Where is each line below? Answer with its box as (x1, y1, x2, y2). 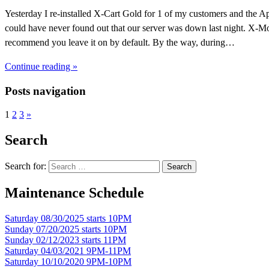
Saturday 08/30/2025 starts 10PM (5, 213, 131, 223)
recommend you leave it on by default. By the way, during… (5, 37, 235, 47)
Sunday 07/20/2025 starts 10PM (5, 223, 127, 234)
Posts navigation (5, 85, 86, 98)
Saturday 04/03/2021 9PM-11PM (5, 245, 131, 256)
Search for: (5, 161, 46, 171)
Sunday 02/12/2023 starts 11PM (5, 234, 126, 245)
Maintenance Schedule (5, 184, 144, 201)
